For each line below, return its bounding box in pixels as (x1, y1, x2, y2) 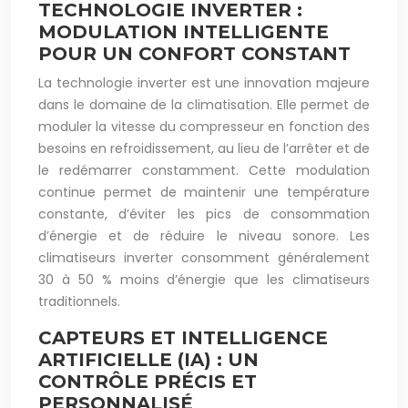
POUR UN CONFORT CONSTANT (38, 43, 351, 65)
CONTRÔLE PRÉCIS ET (38, 371, 257, 393)
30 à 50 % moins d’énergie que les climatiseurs (38, 270, 370, 289)
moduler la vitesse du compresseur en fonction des (38, 117, 370, 136)
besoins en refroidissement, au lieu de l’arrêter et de (38, 139, 370, 158)
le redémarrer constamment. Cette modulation (38, 161, 370, 179)
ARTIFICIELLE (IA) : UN (38, 349, 259, 371)
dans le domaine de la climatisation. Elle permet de (38, 96, 370, 114)
